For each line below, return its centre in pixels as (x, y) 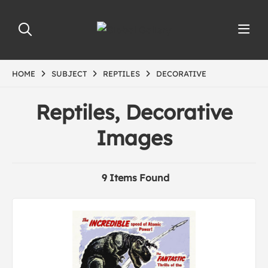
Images (134, 138)
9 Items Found (135, 178)
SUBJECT (69, 74)
